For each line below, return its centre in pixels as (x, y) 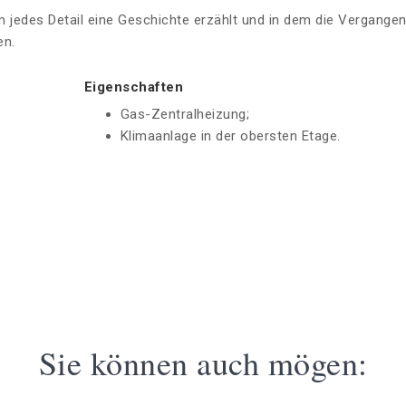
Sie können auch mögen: (203, 363)
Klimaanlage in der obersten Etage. (230, 136)
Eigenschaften (134, 87)
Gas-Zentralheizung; (185, 115)
